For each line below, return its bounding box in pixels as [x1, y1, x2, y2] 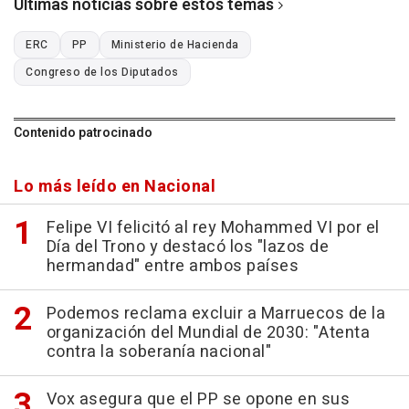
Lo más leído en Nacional [14, 174, 215, 200]
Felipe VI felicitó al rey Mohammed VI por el [46, 215, 380, 241]
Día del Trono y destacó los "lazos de [46, 235, 329, 260]
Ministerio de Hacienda [110, 37, 239, 54]
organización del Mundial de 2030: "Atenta [46, 320, 370, 346]
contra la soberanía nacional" [46, 340, 271, 365]
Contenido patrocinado [14, 123, 152, 143]
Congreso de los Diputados [26, 64, 179, 81]
